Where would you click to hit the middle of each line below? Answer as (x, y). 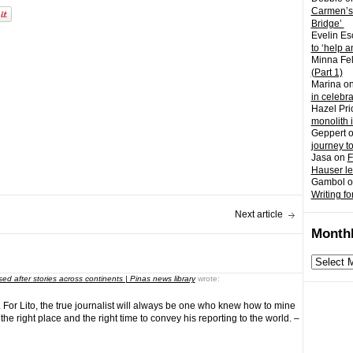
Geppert (328, 133)
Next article (258, 214)
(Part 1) (327, 72)
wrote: (208, 279)
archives (328, 273)
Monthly (327, 260)
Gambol (328, 182)
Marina (326, 84)
